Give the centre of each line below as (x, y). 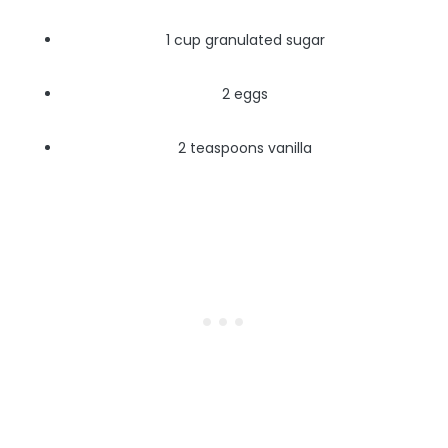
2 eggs (245, 93)
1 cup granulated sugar (245, 39)
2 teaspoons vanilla (245, 147)
